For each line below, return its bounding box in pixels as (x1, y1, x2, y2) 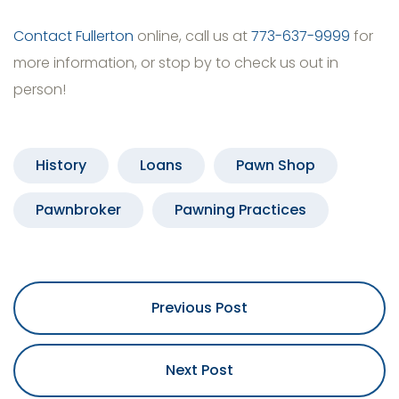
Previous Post (151, 297, 248, 319)
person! (13, 79, 66, 101)
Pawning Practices (175, 199, 306, 221)
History (36, 155, 86, 176)
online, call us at (134, 26, 251, 47)
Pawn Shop (236, 155, 315, 176)
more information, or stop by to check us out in (13, 53, 338, 74)
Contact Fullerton (13, 26, 134, 47)
